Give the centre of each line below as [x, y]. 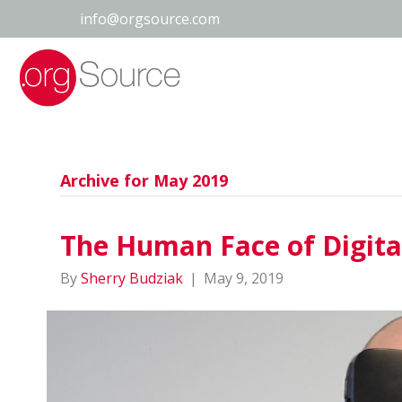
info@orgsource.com [150, 19]
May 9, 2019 [244, 278]
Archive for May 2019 [144, 180]
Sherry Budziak [132, 278]
